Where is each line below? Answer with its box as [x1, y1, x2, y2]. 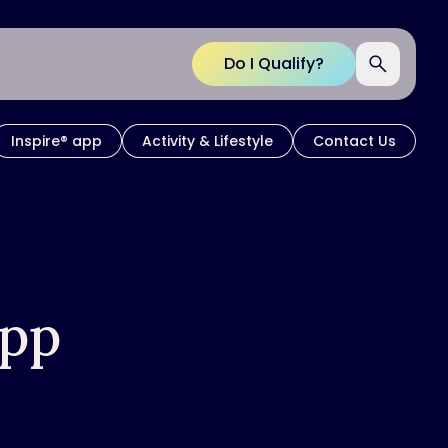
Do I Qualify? [224, 52, 324, 75]
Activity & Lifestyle [142, 131, 273, 151]
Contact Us [313, 131, 396, 151]
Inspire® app [11, 131, 102, 151]
